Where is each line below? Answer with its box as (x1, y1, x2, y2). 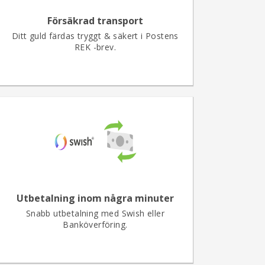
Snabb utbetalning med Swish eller (25, 208, 165, 219)
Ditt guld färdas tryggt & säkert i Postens (12, 30, 179, 41)
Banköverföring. (63, 219, 128, 230)
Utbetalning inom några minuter (17, 192, 174, 205)
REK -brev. (74, 41, 116, 53)
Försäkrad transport (47, 14, 143, 27)
